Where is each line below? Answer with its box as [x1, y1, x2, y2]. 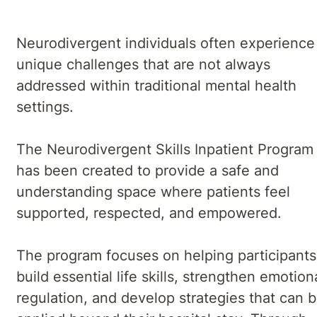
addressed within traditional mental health [16, 76, 296, 94]
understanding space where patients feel [16, 183, 290, 200]
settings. [16, 98, 82, 115]
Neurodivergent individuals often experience [16, 34, 315, 52]
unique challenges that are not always [16, 55, 270, 73]
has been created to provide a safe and [16, 161, 279, 179]
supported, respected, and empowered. [16, 204, 282, 221]
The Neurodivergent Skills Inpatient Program [16, 140, 313, 158]
